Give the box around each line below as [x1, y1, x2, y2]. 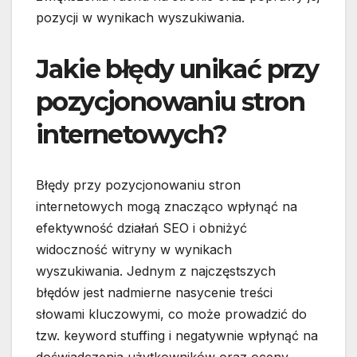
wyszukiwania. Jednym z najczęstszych [36, 263, 276, 280]
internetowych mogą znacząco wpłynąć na [36, 198, 297, 215]
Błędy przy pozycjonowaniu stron [36, 177, 241, 194]
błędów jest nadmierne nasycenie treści [36, 284, 273, 301]
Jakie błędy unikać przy [36, 53, 319, 85]
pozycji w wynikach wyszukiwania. [36, 10, 245, 26]
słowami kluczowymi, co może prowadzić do [36, 306, 307, 323]
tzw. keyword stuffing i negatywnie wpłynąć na [36, 328, 318, 344]
